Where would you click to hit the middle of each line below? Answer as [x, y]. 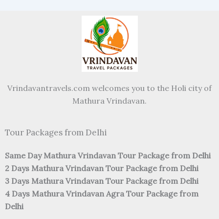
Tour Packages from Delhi [56, 133]
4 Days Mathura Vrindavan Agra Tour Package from [102, 194]
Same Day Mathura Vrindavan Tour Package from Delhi [108, 156]
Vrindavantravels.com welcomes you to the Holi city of [109, 88]
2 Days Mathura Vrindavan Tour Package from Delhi [102, 168]
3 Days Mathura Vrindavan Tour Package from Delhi [102, 181]
